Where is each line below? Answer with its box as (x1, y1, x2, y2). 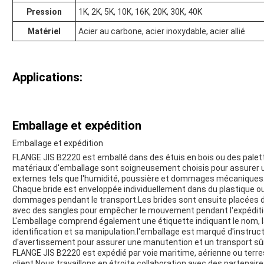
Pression (27, 7, 62, 17)
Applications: (12, 70, 82, 85)
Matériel (28, 27, 61, 37)
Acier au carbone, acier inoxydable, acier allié (78, 27, 245, 37)
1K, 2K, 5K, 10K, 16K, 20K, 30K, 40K (78, 7, 202, 17)
